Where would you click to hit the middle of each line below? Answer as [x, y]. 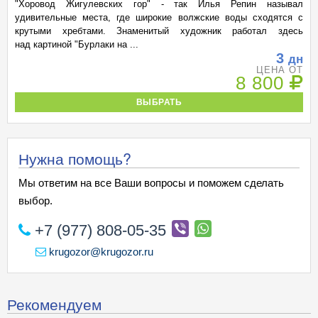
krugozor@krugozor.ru [100, 252]
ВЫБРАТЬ [159, 102]
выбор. [35, 201]
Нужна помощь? [75, 158]
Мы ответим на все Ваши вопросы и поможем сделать [151, 183]
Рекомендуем [54, 304]
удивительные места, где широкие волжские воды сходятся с [159, 17]
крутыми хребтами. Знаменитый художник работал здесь [159, 31]
